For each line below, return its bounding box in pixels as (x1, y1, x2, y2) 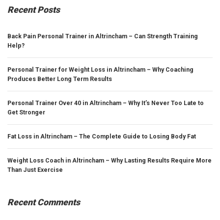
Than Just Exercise (7, 166, 63, 174)
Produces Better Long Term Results (7, 75, 112, 82)
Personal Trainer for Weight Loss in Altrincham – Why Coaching (7, 65, 193, 73)
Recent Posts (7, 4, 60, 15)
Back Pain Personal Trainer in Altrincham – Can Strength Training (7, 32, 198, 40)
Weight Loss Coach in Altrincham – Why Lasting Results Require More (7, 157, 212, 165)
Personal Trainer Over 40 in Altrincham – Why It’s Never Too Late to (7, 99, 204, 107)
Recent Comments (7, 197, 80, 207)
